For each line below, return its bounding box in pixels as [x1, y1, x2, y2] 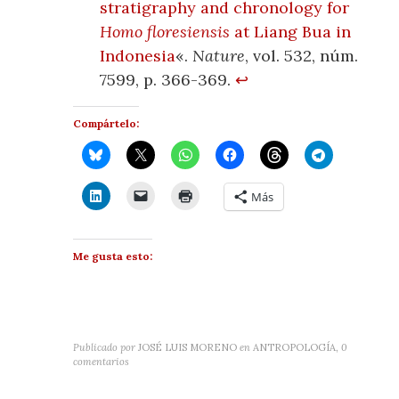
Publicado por [73, 341, 136, 354]
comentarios [73, 355, 130, 369]
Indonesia [100, 45, 176, 67]
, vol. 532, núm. [245, 45, 359, 67]
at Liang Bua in [230, 21, 352, 43]
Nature [192, 45, 246, 67]
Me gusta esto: [73, 249, 153, 264]
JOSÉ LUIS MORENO [138, 341, 238, 354]
